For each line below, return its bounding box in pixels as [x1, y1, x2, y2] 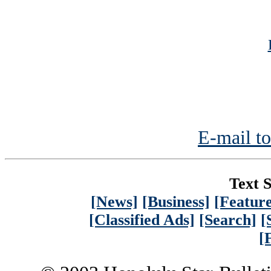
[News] [91, 192, 138, 211]
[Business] [142, 192, 210, 211]
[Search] [199, 211, 256, 229]
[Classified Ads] [89, 211, 195, 229]
